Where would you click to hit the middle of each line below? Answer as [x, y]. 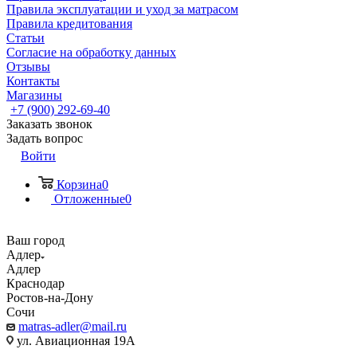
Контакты [33, 81]
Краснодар [35, 283]
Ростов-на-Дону [50, 298]
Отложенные [90, 199]
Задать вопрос [45, 138]
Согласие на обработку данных [91, 52]
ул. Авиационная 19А [75, 341]
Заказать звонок [49, 124]
